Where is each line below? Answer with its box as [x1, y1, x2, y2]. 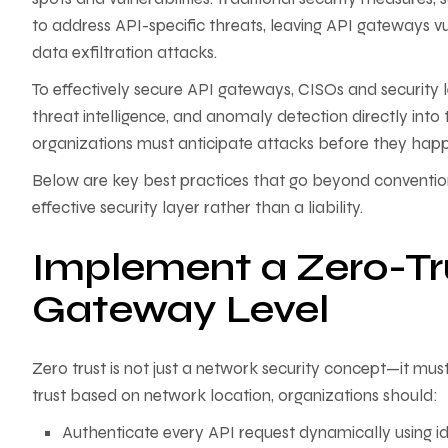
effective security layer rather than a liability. [32, 196, 363, 218]
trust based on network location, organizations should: [32, 384, 438, 406]
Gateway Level [32, 284, 329, 333]
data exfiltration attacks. [32, 41, 217, 63]
